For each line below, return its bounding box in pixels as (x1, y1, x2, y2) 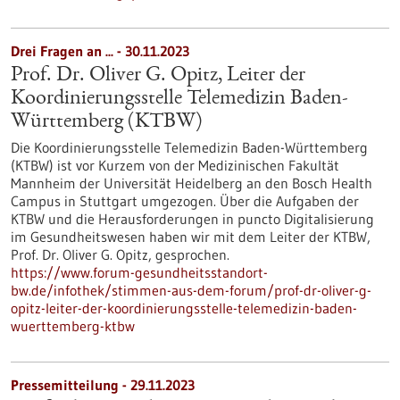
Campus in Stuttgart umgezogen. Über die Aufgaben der (11, 192, 359, 210)
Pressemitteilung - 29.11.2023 (11, 376, 195, 394)
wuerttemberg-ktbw (11, 317, 135, 335)
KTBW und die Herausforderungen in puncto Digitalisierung (11, 210, 374, 228)
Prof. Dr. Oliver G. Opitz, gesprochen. (11, 246, 229, 263)
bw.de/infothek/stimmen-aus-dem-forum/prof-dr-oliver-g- (11, 281, 371, 299)
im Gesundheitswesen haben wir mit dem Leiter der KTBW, (11, 228, 371, 246)
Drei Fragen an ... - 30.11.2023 (11, 42, 189, 60)
